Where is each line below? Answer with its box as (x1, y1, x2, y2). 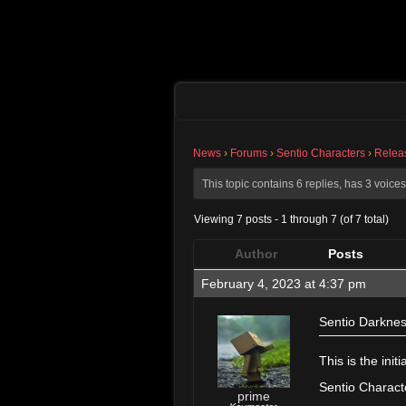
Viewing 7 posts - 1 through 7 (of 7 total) (194, 213, 389, 226)
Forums (230, 147, 267, 159)
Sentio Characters (276, 147, 365, 159)
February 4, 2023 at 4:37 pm (201, 276, 366, 291)
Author (234, 246, 277, 261)
